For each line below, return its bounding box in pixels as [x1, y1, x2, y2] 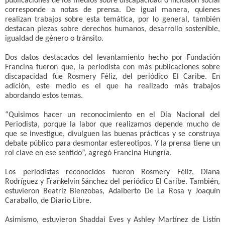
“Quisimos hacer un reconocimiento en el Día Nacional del [5, 111, 220, 120]
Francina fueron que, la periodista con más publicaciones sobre [5, 63, 220, 72]
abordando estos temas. [5, 92, 83, 100]
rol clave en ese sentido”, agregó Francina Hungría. [5, 149, 172, 158]
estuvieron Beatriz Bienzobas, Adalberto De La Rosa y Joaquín [5, 187, 220, 196]
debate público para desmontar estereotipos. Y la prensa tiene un [5, 140, 220, 148]
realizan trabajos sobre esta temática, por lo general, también [5, 16, 220, 24]
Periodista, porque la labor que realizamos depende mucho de [5, 121, 220, 129]
